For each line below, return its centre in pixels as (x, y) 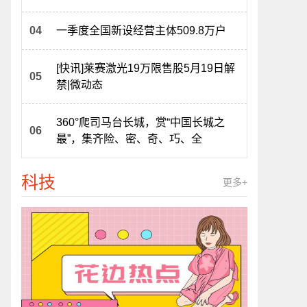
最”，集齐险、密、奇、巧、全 (129, 139)
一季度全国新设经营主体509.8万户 (141, 30)
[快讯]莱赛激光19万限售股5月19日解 (146, 68)
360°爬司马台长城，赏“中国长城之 (140, 122)
